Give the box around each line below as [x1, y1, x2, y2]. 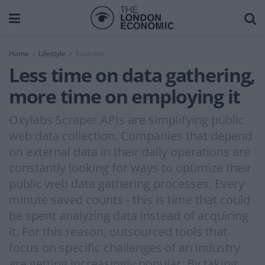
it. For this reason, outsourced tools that [9, 223, 227, 240]
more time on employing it [9, 83, 240, 109]
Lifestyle [38, 49, 66, 59]
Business [75, 49, 105, 59]
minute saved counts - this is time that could [9, 191, 250, 208]
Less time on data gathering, [9, 62, 256, 88]
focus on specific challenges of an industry [9, 239, 240, 256]
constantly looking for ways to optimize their [9, 159, 251, 176]
